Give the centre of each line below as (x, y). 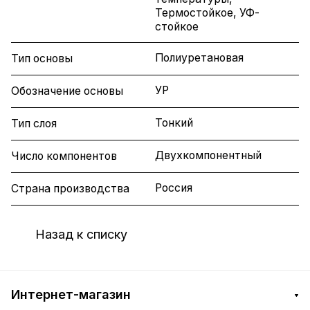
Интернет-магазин (71, 294)
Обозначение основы (67, 91)
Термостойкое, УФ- (207, 13)
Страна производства (70, 189)
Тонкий (174, 123)
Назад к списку (81, 234)
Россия (174, 188)
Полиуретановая (199, 58)
